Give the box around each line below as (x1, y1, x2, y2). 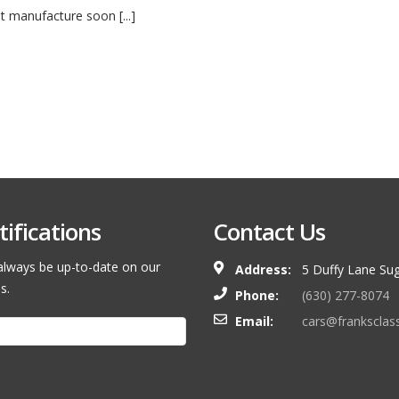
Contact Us (213, 216, 325, 248)
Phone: (235, 287, 279, 305)
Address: (235, 261, 291, 279)
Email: (235, 313, 273, 330)
